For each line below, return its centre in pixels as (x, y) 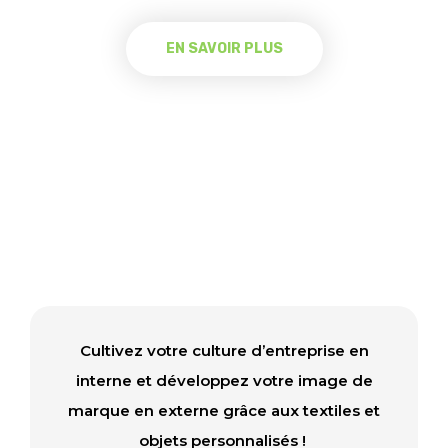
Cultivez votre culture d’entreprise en (224, 350)
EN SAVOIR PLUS (224, 48)
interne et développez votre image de (224, 380)
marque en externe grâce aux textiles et (224, 410)
